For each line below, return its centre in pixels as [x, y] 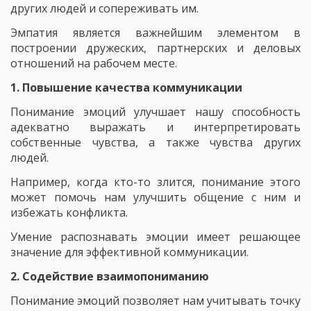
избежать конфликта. [69, 212]
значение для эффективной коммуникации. [129, 252]
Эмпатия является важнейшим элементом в [155, 33]
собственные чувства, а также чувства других [155, 142]
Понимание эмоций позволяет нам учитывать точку [155, 301]
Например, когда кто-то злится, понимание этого [155, 182]
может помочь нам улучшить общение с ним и [155, 197]
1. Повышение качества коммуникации [126, 87]
